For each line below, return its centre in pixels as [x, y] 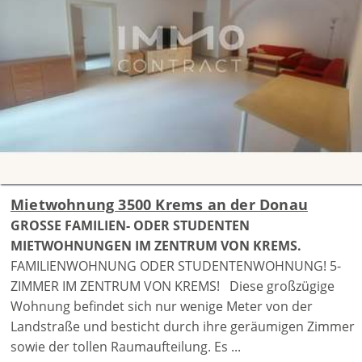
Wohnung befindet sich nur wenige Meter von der [161, 306]
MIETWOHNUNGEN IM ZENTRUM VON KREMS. [156, 245]
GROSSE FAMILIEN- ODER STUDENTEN [130, 225]
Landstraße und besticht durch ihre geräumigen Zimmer [182, 326]
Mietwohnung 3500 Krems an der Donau [159, 204]
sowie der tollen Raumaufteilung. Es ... [125, 346]
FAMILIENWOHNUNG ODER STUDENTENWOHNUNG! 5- [175, 265]
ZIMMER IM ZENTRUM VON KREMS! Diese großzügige [172, 286]
